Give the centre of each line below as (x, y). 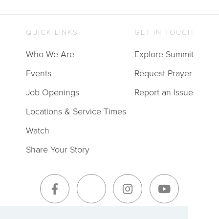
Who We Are (50, 54)
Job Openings (52, 92)
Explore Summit (164, 54)
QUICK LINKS (52, 32)
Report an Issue (164, 92)
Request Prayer (163, 73)
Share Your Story (57, 149)
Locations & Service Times (76, 111)
